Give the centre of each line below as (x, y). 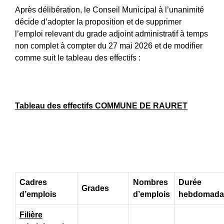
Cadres (33, 182)
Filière (31, 214)
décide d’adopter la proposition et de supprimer (98, 21)
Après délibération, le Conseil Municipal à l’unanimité (109, 9)
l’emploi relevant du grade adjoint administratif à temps (111, 33)
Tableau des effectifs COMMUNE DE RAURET (101, 105)
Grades (95, 188)
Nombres (150, 182)
